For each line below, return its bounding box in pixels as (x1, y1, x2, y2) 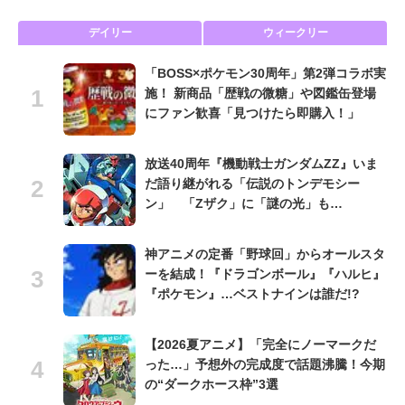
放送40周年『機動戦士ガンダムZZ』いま (145, 156, 378, 172)
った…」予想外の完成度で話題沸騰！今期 (145, 357, 385, 372)
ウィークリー (262, 26, 328, 40)
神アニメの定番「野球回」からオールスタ (145, 247, 385, 262)
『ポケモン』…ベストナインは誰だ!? (145, 287, 360, 302)
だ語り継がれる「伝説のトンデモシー (145, 176, 360, 192)
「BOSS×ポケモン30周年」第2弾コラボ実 (145, 66, 386, 81)
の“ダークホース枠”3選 (145, 377, 278, 392)
